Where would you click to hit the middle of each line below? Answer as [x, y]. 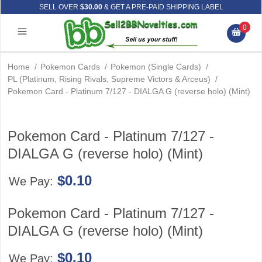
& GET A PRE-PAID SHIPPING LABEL [163, 7]
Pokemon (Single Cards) [156, 67]
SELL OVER [59, 7]
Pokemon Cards [70, 67]
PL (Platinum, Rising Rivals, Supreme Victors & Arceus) [109, 79]
